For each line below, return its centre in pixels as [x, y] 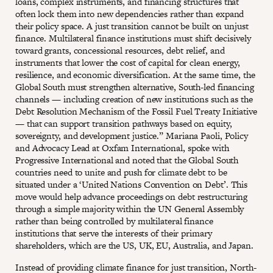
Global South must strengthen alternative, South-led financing [135, 87]
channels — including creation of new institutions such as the [134, 99]
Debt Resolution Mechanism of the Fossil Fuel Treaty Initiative [136, 111]
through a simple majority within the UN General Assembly [130, 208]
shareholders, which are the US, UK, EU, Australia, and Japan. [136, 245]
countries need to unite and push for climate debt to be [121, 172]
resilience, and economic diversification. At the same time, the [135, 74]
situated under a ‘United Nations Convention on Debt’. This [132, 184]
